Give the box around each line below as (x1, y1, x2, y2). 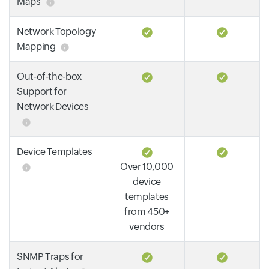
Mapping (17, 41, 56, 52)
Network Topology (17, 26, 96, 37)
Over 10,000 (119, 161, 174, 172)
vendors (129, 221, 165, 232)
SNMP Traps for (17, 251, 83, 262)
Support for (17, 86, 67, 97)
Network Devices (17, 101, 89, 112)
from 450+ (124, 206, 169, 217)
